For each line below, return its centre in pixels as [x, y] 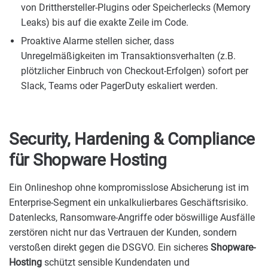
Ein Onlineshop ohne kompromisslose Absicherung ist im [129, 188]
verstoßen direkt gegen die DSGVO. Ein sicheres [110, 248]
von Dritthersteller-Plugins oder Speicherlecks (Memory [136, 7]
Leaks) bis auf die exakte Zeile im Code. [105, 22]
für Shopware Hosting [88, 160]
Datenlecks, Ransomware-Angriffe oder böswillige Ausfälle [132, 218]
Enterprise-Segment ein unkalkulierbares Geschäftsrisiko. [129, 203]
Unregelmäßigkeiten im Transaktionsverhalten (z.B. [128, 56]
